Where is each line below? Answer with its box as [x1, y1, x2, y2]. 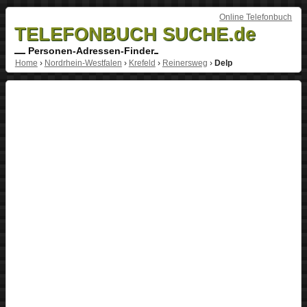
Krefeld [128, 58, 156, 68]
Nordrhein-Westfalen [44, 58, 122, 68]
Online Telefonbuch [219, 12, 293, 22]
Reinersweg [162, 58, 208, 68]
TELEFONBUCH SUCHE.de [14, 23, 256, 45]
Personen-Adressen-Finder [25, 45, 154, 56]
